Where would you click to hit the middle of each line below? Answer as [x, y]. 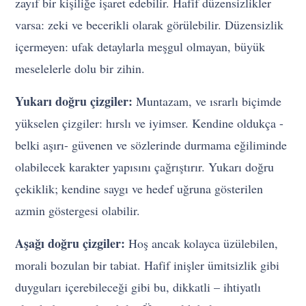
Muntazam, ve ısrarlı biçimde [207, 101]
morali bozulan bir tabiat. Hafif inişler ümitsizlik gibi [148, 265]
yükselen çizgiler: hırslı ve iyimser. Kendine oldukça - [150, 123]
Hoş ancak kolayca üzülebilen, [202, 244]
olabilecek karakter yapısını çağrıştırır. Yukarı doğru [145, 167]
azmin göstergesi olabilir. [78, 211]
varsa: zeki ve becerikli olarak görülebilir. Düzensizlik [150, 25]
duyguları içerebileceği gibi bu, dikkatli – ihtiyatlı [138, 287]
